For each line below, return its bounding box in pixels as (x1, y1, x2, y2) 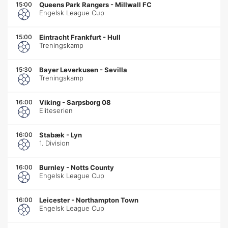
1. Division (39, 138, 70, 147)
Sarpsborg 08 (67, 98, 111, 106)
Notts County (71, 163, 114, 172)
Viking (39, 98, 61, 106)
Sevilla (104, 65, 127, 74)
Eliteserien (39, 106, 73, 115)
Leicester (39, 195, 70, 204)
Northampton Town (76, 195, 138, 204)
